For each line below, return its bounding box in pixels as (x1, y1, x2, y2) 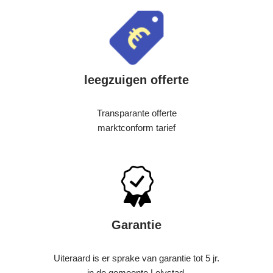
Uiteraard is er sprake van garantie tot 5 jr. (54, 253, 219, 263)
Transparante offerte (96, 108, 177, 118)
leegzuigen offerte (84, 73, 189, 87)
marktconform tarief (97, 122, 175, 133)
